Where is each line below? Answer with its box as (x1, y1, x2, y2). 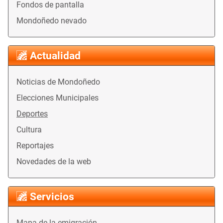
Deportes (16, 109, 48, 119)
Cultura (16, 125, 42, 135)
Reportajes (16, 141, 54, 151)
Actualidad (30, 50, 81, 62)
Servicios (30, 191, 74, 203)
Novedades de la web (16, 157, 91, 167)
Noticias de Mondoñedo (16, 77, 100, 87)
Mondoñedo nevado (16, 16, 87, 26)
